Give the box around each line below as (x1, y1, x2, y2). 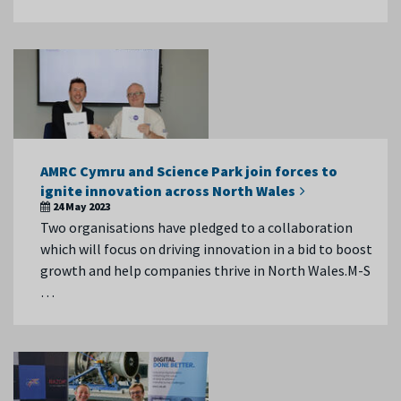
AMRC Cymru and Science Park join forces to (40, 162, 337, 180)
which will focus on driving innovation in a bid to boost (40, 240, 372, 258)
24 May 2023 (53, 200, 110, 213)
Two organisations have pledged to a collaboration (40, 218, 353, 236)
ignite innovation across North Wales (40, 182, 295, 200)
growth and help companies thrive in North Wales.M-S (40, 261, 371, 279)
